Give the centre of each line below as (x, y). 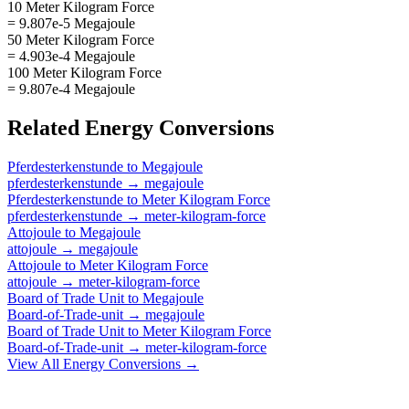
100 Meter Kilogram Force (84, 72)
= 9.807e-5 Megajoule (71, 23)
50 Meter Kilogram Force (81, 39)
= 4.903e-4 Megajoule (71, 56)
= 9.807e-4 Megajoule (71, 89)
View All (35, 363)
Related (46, 127)
